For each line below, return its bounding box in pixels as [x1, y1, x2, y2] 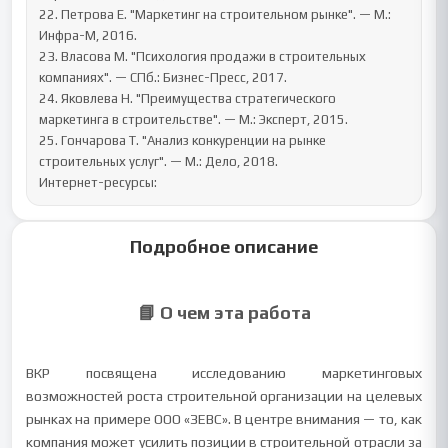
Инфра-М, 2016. [39, 28, 138, 43]
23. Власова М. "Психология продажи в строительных [39, 49, 367, 64]
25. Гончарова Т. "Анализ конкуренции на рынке [39, 133, 327, 148]
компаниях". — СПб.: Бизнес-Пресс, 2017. [39, 70, 288, 85]
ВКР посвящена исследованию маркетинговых [26, 365, 422, 381]
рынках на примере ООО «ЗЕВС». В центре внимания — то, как [26, 411, 422, 427]
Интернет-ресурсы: [39, 175, 158, 190]
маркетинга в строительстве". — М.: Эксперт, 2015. [39, 112, 349, 127]
